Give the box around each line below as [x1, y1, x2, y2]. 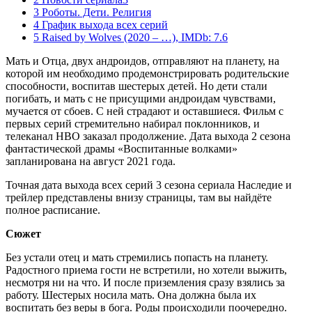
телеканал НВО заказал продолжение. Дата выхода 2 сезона [6, 130, 290, 142]
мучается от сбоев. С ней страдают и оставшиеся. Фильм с [6, 104, 283, 117]
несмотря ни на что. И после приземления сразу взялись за [6, 276, 285, 288]
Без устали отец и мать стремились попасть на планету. [6, 251, 268, 263]
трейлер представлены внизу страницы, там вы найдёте [6, 191, 272, 203]
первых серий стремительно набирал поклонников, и [6, 117, 260, 130]
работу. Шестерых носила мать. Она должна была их [6, 288, 256, 301]
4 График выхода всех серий [33, 18, 168, 31]
